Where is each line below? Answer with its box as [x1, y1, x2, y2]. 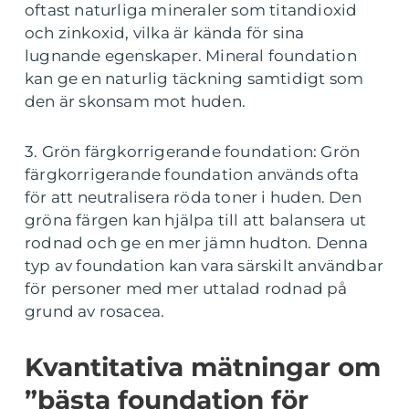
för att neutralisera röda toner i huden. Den [25, 188, 362, 207]
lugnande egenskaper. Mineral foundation [25, 47, 357, 66]
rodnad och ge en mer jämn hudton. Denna [25, 234, 368, 253]
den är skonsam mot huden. [25, 92, 246, 111]
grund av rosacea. [25, 302, 165, 321]
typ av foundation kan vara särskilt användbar [25, 257, 384, 276]
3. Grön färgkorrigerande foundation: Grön [25, 142, 361, 162]
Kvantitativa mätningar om [25, 351, 381, 383]
